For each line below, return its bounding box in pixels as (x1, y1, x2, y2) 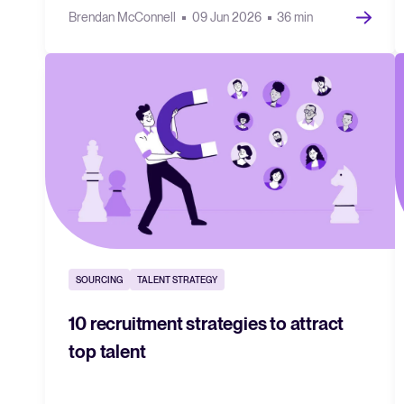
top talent (69, 340, 146, 363)
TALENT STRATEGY (137, 273, 218, 285)
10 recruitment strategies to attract (69, 312, 344, 335)
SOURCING (76, 273, 124, 285)
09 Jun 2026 (191, 9, 264, 24)
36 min (277, 9, 314, 24)
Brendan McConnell (69, 9, 179, 24)
